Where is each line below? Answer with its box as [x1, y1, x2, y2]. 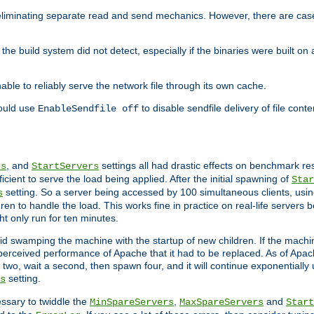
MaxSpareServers [179, 296, 264, 308]
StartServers [32, 161, 99, 172]
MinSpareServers [90, 296, 174, 308]
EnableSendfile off [38, 103, 139, 115]
